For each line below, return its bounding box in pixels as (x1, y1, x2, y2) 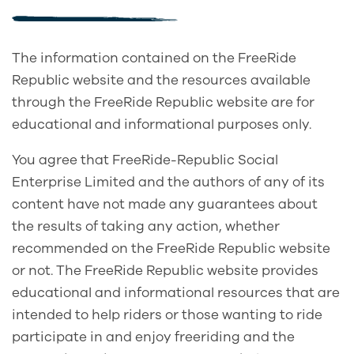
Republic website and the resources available (12, 71, 311, 90)
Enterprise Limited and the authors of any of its (12, 173, 325, 192)
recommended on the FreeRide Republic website (12, 239, 330, 258)
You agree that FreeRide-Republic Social (12, 151, 278, 170)
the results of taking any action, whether (12, 217, 280, 236)
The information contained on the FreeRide (12, 49, 296, 68)
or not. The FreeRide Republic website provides (12, 262, 318, 281)
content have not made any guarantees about (12, 195, 318, 214)
